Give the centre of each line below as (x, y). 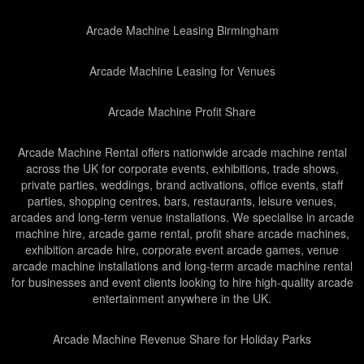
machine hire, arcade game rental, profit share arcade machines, (182, 233)
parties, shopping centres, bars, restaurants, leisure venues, (182, 201)
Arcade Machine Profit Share (182, 111)
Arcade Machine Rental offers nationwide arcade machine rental (182, 152)
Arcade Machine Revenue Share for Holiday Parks (182, 339)
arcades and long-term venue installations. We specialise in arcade (182, 217)
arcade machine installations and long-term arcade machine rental (182, 266)
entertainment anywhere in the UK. (182, 298)
